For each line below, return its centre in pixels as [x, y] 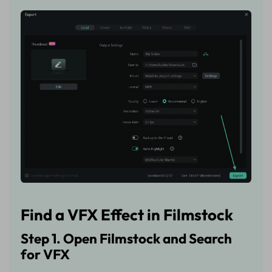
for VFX [46, 255]
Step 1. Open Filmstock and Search [127, 239]
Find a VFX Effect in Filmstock [127, 215]
